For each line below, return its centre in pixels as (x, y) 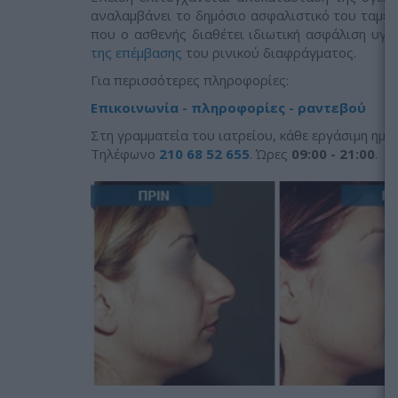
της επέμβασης (136, 52)
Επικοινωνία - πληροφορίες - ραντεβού (228, 107)
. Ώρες (271, 154)
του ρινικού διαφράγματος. (269, 52)
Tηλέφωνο (125, 154)
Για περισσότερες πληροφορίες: (190, 80)
